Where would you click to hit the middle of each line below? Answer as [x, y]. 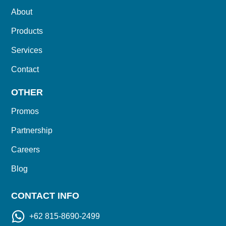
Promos [25, 111]
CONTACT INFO [45, 196]
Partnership [32, 131]
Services [27, 50]
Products [27, 31]
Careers [26, 150]
